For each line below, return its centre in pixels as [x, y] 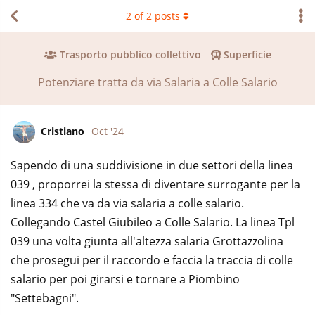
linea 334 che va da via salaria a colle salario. [127, 204]
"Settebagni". [45, 298]
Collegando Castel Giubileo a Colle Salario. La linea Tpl [153, 223]
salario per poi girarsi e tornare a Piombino [125, 279]
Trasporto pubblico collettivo [130, 55]
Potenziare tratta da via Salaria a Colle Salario [157, 83]
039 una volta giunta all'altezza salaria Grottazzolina [147, 242]
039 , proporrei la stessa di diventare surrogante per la [155, 185]
